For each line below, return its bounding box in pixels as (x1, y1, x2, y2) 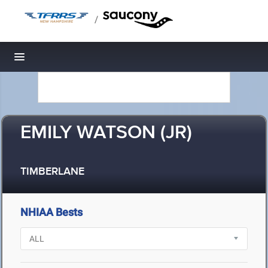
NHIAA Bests (20, 206, 83, 218)
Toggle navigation (20, 54, 100, 66)
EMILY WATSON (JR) (20, 121, 192, 145)
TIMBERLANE (20, 165, 84, 179)
